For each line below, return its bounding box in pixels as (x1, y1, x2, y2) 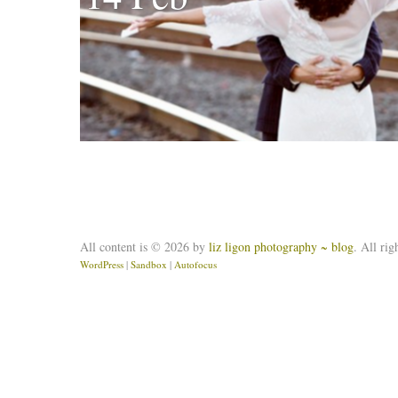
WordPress (80, 258, 123, 271)
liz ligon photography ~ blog (209, 238, 354, 255)
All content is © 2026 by (80, 238, 209, 255)
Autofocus (174, 258, 217, 271)
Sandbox (131, 258, 167, 271)
